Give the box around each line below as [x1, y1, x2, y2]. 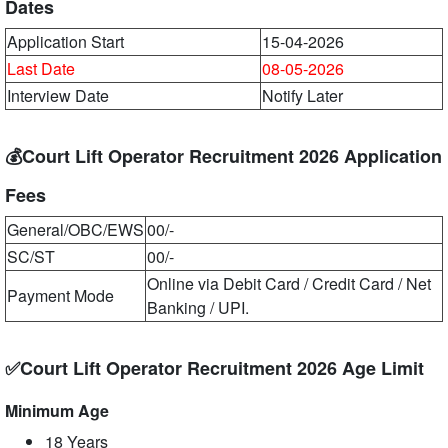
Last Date [7, 57, 75, 80]
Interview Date [7, 84, 109, 107]
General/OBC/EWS [7, 218, 144, 241]
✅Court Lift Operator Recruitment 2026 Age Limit [5, 355, 424, 381]
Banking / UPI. [147, 296, 249, 319]
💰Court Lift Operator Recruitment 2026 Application [5, 143, 442, 169]
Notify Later [262, 84, 343, 107]
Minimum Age [5, 399, 109, 422]
